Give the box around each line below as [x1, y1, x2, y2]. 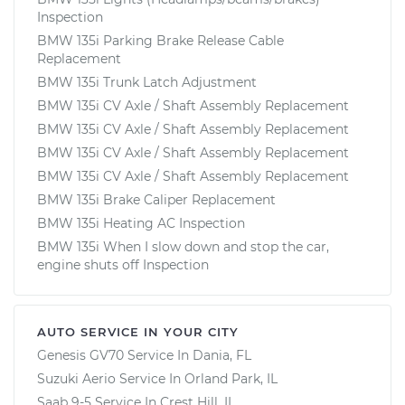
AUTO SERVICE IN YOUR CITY [37, 324, 239, 339]
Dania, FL [193, 346, 251, 363]
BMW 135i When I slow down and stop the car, [37, 238, 329, 255]
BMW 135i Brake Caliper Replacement [37, 191, 276, 208]
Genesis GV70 [37, 346, 124, 363]
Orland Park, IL [184, 370, 278, 387]
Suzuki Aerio [37, 370, 116, 387]
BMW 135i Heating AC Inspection [37, 214, 245, 231]
